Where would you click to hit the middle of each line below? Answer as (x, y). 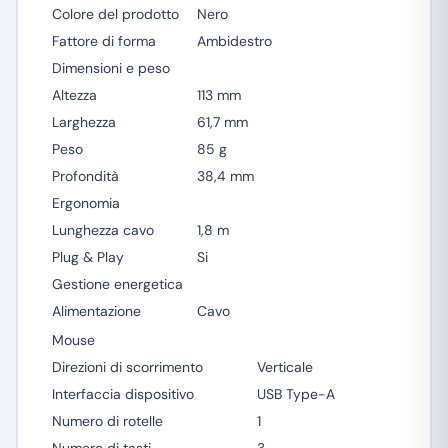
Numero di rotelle (107, 421)
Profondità (85, 176)
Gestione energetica (117, 284)
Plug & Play (87, 257)
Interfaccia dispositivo (122, 394)
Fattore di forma (103, 41)
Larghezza (83, 122)
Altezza (74, 95)
